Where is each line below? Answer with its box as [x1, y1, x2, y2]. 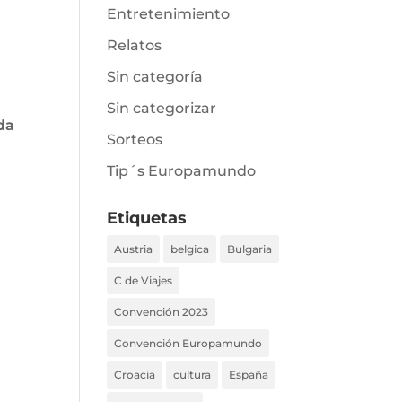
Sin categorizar [107, 100, 217, 117]
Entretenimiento [107, 5, 231, 22]
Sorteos [107, 131, 163, 148]
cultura [173, 368, 212, 381]
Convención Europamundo [114, 336, 263, 350]
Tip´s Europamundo [107, 162, 257, 179]
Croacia [114, 368, 156, 381]
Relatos [107, 37, 162, 54]
